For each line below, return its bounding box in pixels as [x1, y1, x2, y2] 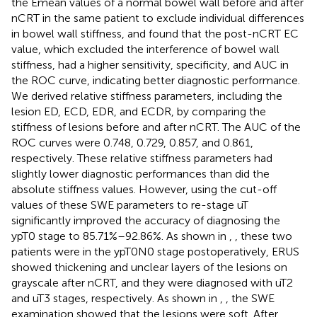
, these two [235, 229, 292, 243]
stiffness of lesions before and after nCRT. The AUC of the [11, 120, 301, 134]
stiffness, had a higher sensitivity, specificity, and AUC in [11, 57, 289, 71]
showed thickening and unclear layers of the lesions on [11, 260, 287, 274]
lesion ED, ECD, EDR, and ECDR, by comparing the [11, 104, 266, 118]
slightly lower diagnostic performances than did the [11, 166, 270, 180]
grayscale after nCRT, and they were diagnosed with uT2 [11, 275, 293, 289]
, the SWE [226, 291, 275, 305]
